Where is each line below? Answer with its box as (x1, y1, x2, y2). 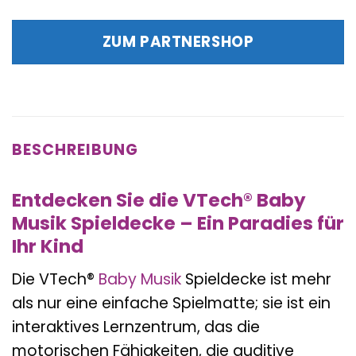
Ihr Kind (12, 234, 83, 260)
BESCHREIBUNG (12, 138, 138, 161)
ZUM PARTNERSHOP (102, 30, 254, 52)
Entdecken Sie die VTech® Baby (12, 188, 306, 214)
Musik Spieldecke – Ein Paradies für (12, 211, 344, 237)
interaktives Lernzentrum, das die (12, 315, 260, 338)
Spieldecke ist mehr (181, 268, 331, 290)
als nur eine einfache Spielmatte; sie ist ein (12, 292, 331, 314)
